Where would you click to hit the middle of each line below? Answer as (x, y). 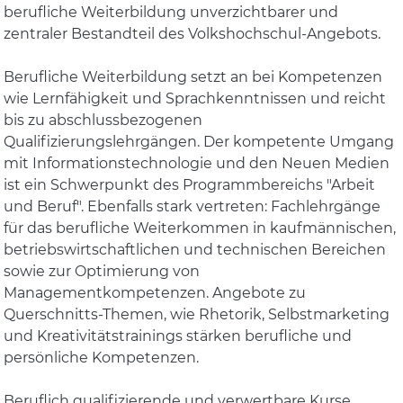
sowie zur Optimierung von (102, 271)
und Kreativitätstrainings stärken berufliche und (178, 336)
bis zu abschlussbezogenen (103, 120)
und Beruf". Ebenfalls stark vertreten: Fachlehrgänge (193, 206)
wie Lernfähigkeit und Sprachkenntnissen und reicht (195, 99)
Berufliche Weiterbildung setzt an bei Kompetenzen (193, 77)
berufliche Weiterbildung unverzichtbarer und (171, 12)
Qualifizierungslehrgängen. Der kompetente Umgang (199, 142)
